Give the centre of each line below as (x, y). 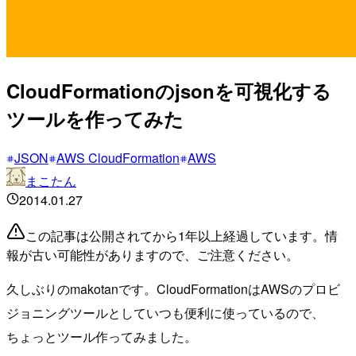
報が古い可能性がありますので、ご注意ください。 (153, 254)
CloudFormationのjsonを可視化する (169, 90)
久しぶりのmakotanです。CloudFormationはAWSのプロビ (173, 288)
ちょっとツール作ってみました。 (102, 336)
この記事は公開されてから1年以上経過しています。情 (182, 235)
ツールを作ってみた (95, 118)
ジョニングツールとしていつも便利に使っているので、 (165, 312)
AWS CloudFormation (118, 157)
